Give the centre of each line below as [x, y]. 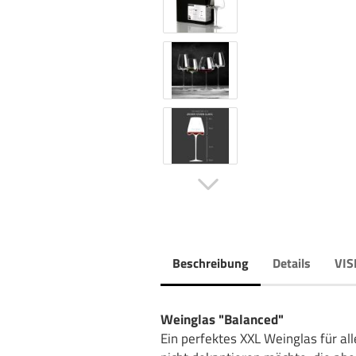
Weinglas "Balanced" [222, 319]
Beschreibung [211, 263]
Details [292, 263]
